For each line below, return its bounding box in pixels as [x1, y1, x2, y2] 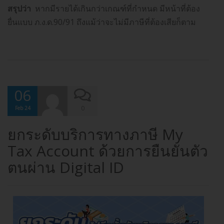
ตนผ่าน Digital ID [7, 157, 124, 178]
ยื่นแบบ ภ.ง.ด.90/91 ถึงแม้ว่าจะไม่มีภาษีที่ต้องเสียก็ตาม [7, 16, 196, 28]
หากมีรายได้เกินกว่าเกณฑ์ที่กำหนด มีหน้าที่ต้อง [31, 3, 200, 14]
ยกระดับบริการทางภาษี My [7, 124, 183, 145]
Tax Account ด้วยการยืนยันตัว [7, 140, 208, 161]
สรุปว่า [7, 3, 31, 14]
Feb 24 [14, 104, 30, 112]
